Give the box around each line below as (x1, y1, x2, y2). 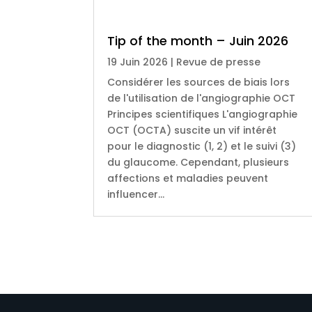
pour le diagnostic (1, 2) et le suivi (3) (107, 139, 297, 153)
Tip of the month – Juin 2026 (107, 31, 289, 49)
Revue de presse (176, 54, 261, 69)
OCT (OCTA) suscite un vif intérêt (107, 123, 277, 137)
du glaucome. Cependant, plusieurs (107, 155, 290, 169)
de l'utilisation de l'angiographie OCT (107, 91, 296, 105)
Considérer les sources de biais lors (107, 75, 290, 89)
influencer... (107, 187, 165, 201)
